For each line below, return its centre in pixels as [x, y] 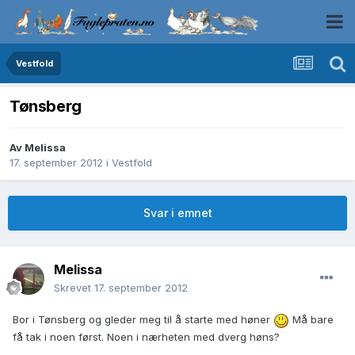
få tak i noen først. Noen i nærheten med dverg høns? [146, 336]
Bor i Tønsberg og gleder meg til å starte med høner [143, 320]
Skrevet [74, 288]
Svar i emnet [177, 213]
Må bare [311, 320]
